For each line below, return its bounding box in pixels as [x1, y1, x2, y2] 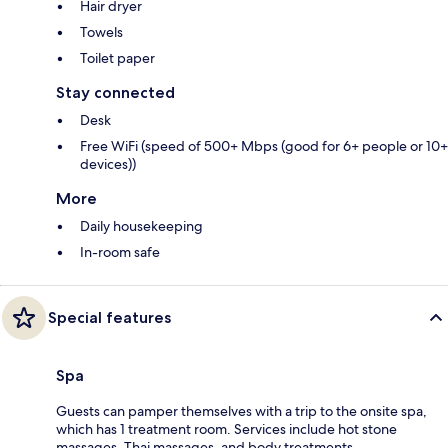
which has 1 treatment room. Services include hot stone [56, 419, 397, 438]
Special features [48, 307, 171, 327]
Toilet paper [80, 48, 155, 67]
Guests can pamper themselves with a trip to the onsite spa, [56, 401, 427, 420]
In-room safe [80, 242, 160, 261]
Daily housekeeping [80, 216, 203, 235]
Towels [80, 22, 123, 41]
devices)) [80, 154, 136, 173]
